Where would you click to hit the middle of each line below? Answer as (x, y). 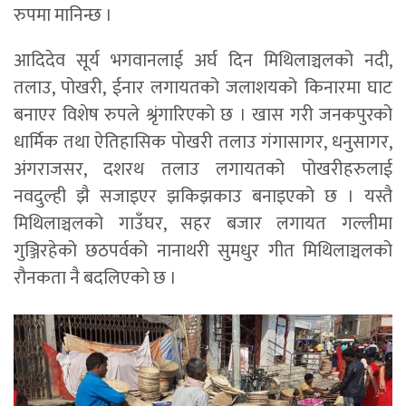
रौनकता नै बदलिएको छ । (95, 279)
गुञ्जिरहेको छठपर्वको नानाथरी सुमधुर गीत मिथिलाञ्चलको (203, 251)
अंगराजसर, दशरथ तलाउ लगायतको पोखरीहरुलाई (203, 170)
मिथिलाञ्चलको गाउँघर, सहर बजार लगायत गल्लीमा (203, 224)
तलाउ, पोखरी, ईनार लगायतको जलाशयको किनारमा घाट (203, 88)
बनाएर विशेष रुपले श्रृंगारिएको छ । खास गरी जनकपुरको (203, 116)
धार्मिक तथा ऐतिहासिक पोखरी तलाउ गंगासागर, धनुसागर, (203, 143)
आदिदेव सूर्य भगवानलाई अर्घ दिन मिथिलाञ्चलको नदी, (203, 61)
